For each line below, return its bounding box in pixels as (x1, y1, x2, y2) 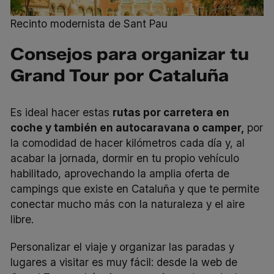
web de (201, 256, 238, 269)
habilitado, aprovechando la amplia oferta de (10, 167, 230, 180)
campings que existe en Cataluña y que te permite (10, 182, 260, 196)
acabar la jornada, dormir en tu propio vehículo (10, 152, 240, 165)
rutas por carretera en (113, 106, 230, 119)
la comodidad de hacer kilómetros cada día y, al (10, 136, 245, 150)
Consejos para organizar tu (10, 44, 250, 65)
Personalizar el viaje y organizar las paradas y (10, 240, 235, 254)
